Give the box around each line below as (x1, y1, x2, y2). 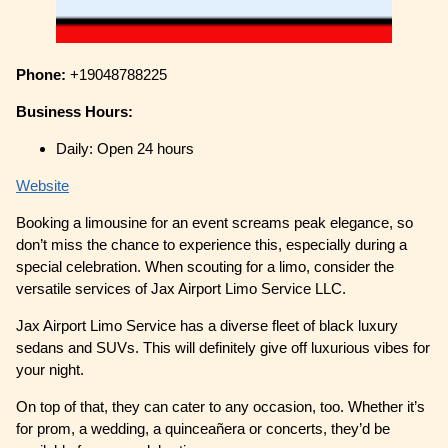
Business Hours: (16, 103, 134, 121)
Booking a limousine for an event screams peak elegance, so (16, 214, 414, 232)
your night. (16, 361, 89, 379)
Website (16, 177, 70, 195)
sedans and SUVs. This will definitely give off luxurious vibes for (16, 339, 431, 357)
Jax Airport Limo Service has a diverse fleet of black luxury (16, 317, 399, 335)
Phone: (16, 66, 71, 84)
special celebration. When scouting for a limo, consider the (16, 258, 395, 276)
